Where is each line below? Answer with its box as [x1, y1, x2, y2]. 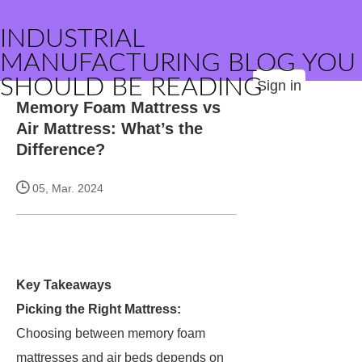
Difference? [16, 141, 105, 158]
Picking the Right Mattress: [16, 302, 181, 316]
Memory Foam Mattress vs [16, 99, 221, 116]
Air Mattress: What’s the [16, 120, 203, 137]
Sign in [257, 78, 301, 94]
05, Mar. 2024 [29, 182, 103, 195]
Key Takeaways [16, 278, 112, 292]
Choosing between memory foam [16, 326, 205, 340]
